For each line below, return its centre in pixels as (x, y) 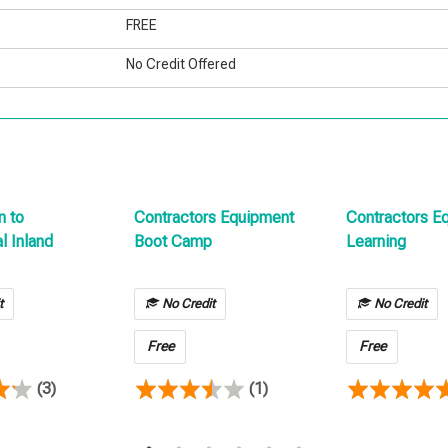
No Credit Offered (181, 64)
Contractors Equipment (214, 218)
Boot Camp (173, 242)
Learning (376, 242)
